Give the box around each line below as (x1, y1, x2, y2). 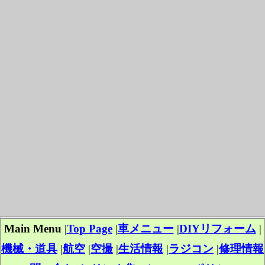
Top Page (66, 222, 112, 235)
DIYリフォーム (179, 222, 256, 235)
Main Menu (4, 222, 62, 235)
